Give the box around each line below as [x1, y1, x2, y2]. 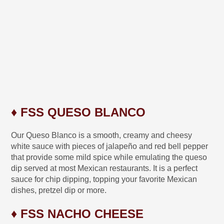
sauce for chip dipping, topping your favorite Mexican [11, 174, 197, 183]
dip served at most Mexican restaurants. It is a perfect [11, 163, 198, 172]
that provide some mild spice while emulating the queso [11, 152, 207, 161]
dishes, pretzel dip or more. [11, 185, 107, 194]
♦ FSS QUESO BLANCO [11, 105, 146, 119]
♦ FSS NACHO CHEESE [11, 206, 144, 220]
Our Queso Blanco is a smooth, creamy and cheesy [11, 130, 192, 139]
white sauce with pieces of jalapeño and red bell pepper [11, 141, 208, 150]
